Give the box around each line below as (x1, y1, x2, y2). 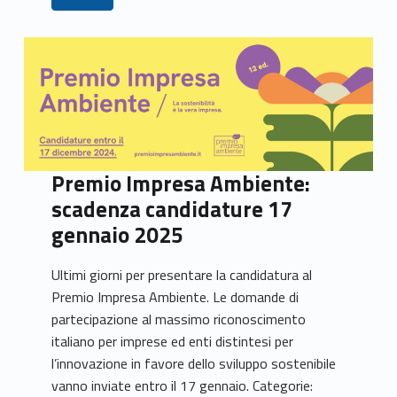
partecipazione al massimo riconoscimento (51, 307, 307, 330)
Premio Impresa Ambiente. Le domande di (51, 285, 300, 307)
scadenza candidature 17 (51, 192, 293, 227)
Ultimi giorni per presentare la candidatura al (51, 263, 313, 285)
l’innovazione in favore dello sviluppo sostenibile (51, 352, 337, 374)
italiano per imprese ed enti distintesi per (51, 330, 294, 352)
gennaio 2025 (51, 218, 184, 253)
